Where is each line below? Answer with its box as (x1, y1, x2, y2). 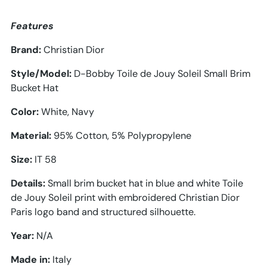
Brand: (11, 44, 41, 57)
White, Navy (39, 105, 94, 119)
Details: (11, 177, 45, 190)
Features (11, 20, 54, 33)
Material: (11, 129, 51, 142)
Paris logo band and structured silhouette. (11, 206, 195, 219)
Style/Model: (11, 67, 72, 80)
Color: (11, 105, 39, 119)
